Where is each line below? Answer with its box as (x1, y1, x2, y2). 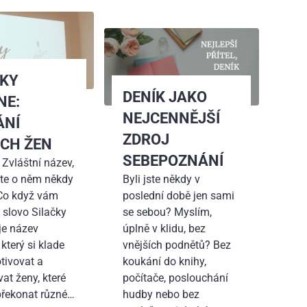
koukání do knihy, (122, 254, 206, 268)
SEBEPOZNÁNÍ (122, 151, 223, 169)
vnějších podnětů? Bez (122, 238, 231, 251)
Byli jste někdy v (122, 172, 200, 186)
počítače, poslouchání (122, 271, 228, 284)
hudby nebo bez (122, 287, 199, 301)
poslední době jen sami (122, 188, 234, 202)
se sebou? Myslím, (122, 205, 212, 219)
